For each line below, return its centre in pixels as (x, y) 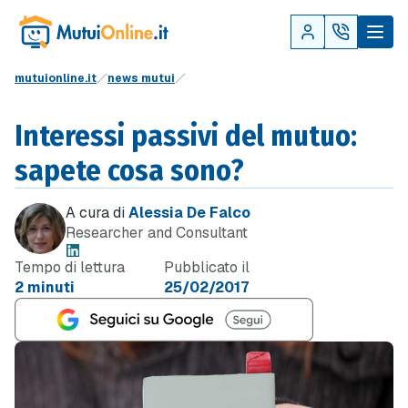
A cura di (97, 213)
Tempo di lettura (70, 267)
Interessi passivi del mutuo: (186, 136)
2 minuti (45, 287)
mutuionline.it (56, 78)
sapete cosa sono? (129, 170)
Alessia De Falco (189, 213)
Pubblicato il (207, 267)
